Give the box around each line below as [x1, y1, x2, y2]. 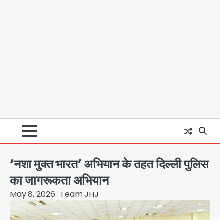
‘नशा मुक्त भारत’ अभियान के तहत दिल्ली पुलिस [10, 155, 209, 173]
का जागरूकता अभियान [10, 171, 109, 189]
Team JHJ [60, 188, 99, 200]
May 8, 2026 [10, 188, 55, 200]
